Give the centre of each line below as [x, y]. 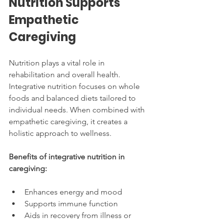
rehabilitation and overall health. [66, 74]
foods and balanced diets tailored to [73, 98]
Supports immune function [71, 203]
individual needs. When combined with [78, 109]
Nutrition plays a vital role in [58, 63]
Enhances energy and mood [73, 192]
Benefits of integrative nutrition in [68, 156]
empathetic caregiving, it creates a [69, 121]
